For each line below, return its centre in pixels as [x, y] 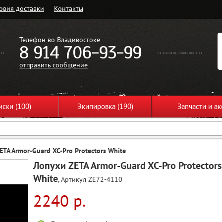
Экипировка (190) [105, 106]
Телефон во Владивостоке [60, 39]
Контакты [69, 8]
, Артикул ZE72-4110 [90, 179]
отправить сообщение [54, 65]
